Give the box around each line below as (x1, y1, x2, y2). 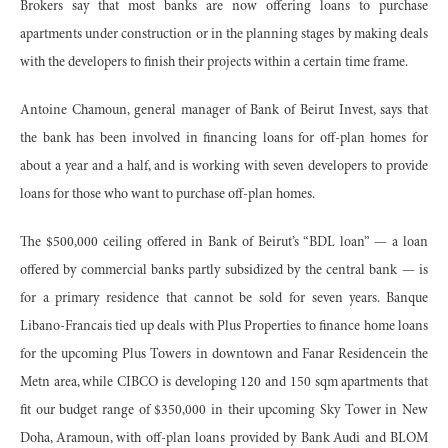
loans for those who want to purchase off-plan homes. (20, 187, 315, 202)
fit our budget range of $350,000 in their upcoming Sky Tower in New (20, 403, 428, 418)
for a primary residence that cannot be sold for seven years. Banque (20, 291, 428, 306)
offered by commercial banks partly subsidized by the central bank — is (20, 263, 428, 278)
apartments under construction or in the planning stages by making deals (20, 27, 428, 42)
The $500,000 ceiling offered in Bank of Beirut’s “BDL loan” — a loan (20, 235, 428, 250)
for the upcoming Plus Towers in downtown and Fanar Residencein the (20, 347, 428, 362)
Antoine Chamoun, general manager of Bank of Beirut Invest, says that (20, 103, 428, 118)
